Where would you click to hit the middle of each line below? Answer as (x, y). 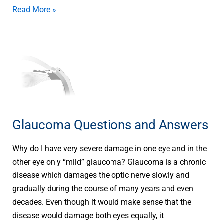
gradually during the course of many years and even (103, 188)
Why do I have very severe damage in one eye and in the (110, 148)
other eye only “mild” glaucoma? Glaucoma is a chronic (109, 162)
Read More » (34, 9)
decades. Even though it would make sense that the (102, 202)
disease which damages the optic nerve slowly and (101, 175)
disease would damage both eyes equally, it (88, 215)
